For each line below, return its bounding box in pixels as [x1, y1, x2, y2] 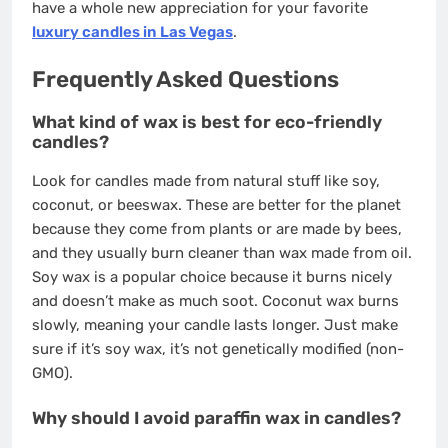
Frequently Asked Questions [32, 66, 339, 94]
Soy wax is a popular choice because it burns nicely [32, 268, 392, 287]
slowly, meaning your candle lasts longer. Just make [32, 316, 398, 335]
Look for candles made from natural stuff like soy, [32, 172, 380, 191]
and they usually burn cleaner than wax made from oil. [32, 244, 412, 263]
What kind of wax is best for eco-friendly [32, 111, 382, 132]
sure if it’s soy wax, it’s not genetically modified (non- [32, 340, 404, 359]
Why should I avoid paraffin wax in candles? [32, 407, 401, 428]
